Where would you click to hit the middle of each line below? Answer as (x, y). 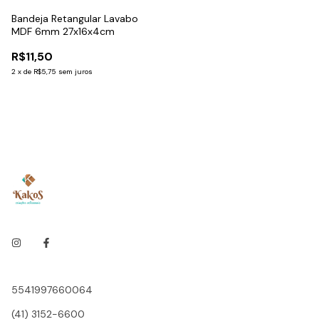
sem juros (75, 71)
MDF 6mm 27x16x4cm (63, 31)
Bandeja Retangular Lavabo (75, 18)
